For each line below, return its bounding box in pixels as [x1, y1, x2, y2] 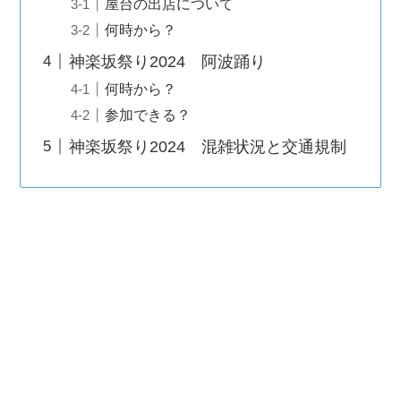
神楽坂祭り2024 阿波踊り [69, 53, 267, 71]
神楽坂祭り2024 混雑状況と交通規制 [69, 138, 347, 157]
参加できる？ [105, 107, 192, 124]
